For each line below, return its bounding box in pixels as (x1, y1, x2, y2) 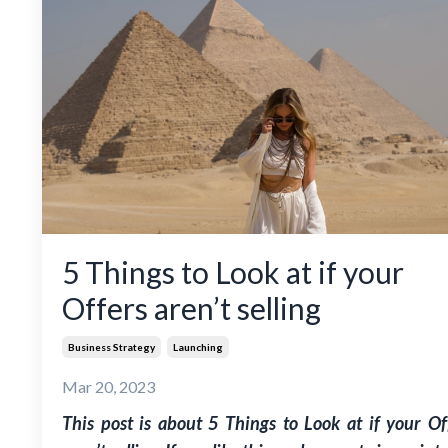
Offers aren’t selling (62, 289, 321, 326)
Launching (173, 340, 223, 353)
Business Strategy (68, 340, 155, 353)
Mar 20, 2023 (62, 376, 155, 396)
